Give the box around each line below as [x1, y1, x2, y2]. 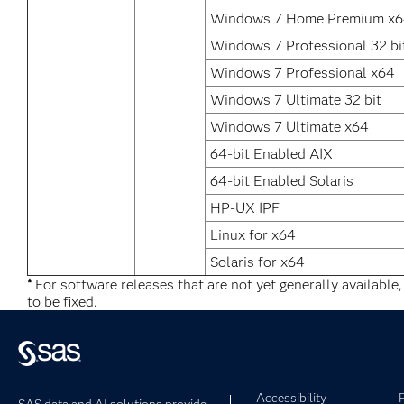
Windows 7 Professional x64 [210, 64, 395, 81]
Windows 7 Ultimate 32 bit [210, 91, 381, 108]
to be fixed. [27, 293, 97, 310]
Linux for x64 [210, 226, 296, 243]
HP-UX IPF [210, 199, 280, 216]
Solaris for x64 [210, 253, 305, 271]
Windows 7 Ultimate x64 [210, 118, 369, 135]
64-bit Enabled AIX [210, 145, 333, 162]
